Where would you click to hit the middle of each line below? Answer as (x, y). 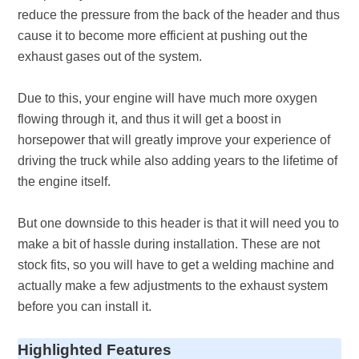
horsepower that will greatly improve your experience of (174, 140)
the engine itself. (65, 182)
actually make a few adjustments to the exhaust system (173, 286)
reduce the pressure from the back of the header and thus (179, 15)
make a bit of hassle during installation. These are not (169, 244)
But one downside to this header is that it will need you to (179, 223)
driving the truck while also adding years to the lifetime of (178, 161)
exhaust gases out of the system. (110, 56)
